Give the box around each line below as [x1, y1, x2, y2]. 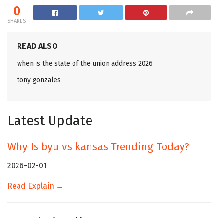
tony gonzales [17, 75, 61, 84]
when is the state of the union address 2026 [17, 59, 153, 68]
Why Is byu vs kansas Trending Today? [7, 141, 189, 154]
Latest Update [7, 112, 92, 128]
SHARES [7, 18, 26, 24]
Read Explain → [7, 181, 64, 191]
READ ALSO [17, 41, 58, 51]
